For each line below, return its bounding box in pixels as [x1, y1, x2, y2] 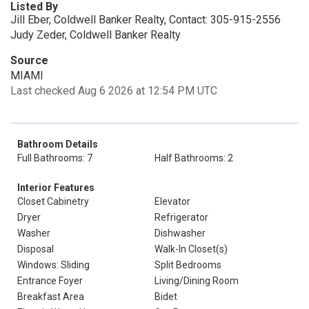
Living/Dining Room [154, 275, 239, 286]
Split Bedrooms [154, 259, 221, 270]
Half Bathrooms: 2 [154, 152, 233, 163]
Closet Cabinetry [17, 196, 89, 207]
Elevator [154, 196, 190, 207]
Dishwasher [154, 228, 206, 239]
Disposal [17, 243, 54, 255]
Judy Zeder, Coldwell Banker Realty [10, 28, 181, 41]
